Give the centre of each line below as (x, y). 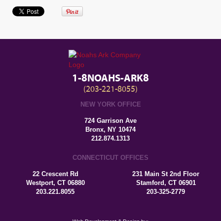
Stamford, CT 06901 (166, 183)
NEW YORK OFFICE (110, 104)
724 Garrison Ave (110, 120)
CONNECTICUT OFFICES (110, 157)
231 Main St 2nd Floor (166, 174)
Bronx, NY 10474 (110, 129)
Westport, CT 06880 (55, 183)
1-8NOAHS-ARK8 (110, 78)
